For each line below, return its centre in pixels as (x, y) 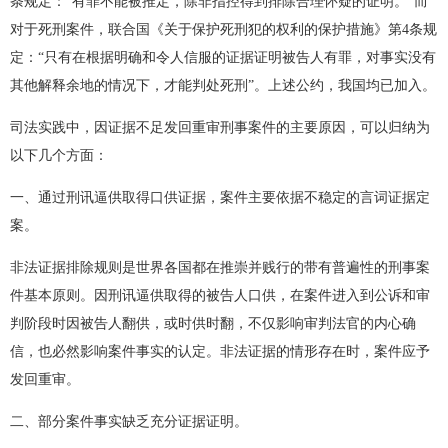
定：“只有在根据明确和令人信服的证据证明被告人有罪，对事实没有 (223, 57)
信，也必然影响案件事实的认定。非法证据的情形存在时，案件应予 (220, 351)
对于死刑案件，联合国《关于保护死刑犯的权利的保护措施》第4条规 (223, 29)
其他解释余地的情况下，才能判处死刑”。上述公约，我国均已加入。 (223, 85)
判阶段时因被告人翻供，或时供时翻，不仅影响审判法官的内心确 (213, 323)
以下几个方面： (59, 155)
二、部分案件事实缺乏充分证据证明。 (129, 421)
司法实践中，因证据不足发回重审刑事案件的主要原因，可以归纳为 (220, 127)
